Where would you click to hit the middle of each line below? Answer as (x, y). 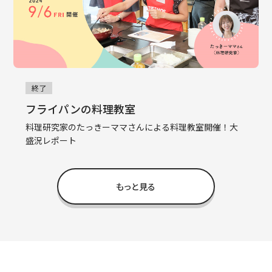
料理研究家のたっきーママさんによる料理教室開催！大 (132, 127)
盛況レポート (51, 140)
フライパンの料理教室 (81, 108)
